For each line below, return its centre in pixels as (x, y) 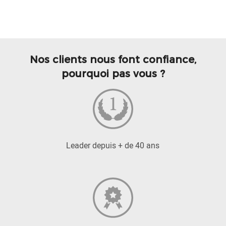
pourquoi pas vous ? (113, 74)
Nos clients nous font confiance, (113, 60)
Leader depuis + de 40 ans (113, 145)
